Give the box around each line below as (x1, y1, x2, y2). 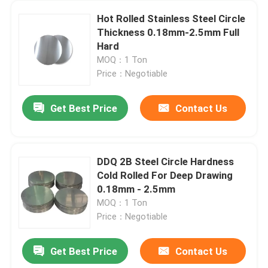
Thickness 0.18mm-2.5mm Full (97, 26, 240, 38)
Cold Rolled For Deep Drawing (97, 169, 233, 181)
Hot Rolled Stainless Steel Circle (97, 12, 246, 25)
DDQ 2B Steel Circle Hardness (97, 155, 234, 167)
